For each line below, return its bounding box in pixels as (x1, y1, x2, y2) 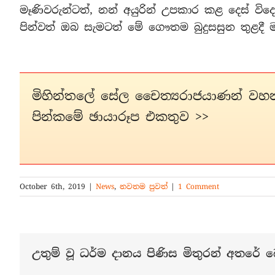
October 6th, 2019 (20, 182, 85, 192)
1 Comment (178, 182, 219, 192)
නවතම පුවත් (120, 182, 168, 192)
